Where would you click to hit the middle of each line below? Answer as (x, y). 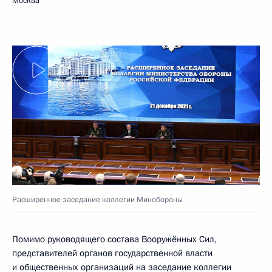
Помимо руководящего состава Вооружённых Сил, (114, 239)
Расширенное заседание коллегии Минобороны (97, 199)
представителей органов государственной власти (112, 253)
